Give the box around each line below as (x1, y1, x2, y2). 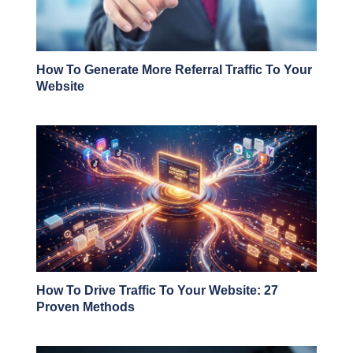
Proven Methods (36, 299, 135, 314)
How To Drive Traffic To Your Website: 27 (36, 283, 278, 297)
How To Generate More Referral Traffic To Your (36, 63, 312, 77)
